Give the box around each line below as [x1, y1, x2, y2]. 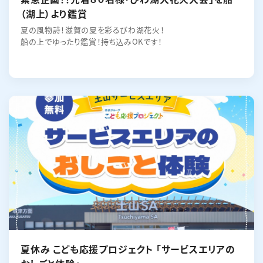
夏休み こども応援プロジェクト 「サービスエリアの [21, 242, 235, 256]
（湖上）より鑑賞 [21, 6, 87, 21]
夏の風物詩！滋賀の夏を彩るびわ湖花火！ [21, 24, 165, 35]
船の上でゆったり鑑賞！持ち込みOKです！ [21, 36, 163, 47]
